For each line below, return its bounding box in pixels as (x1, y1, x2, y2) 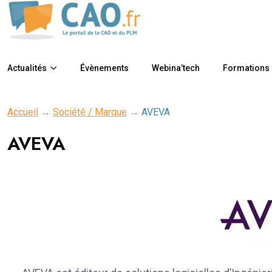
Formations (223, 63, 270, 73)
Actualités (7, 63, 47, 73)
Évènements (80, 63, 129, 73)
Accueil (7, 106, 38, 118)
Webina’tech (152, 63, 200, 73)
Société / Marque (53, 106, 127, 118)
